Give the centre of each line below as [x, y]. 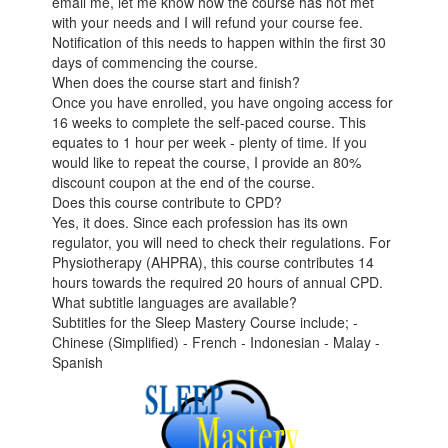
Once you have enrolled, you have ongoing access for [223, 102]
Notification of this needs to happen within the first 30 [219, 42]
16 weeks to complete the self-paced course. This [209, 122]
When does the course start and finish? [176, 82]
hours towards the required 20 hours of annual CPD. [218, 282]
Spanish [78, 362]
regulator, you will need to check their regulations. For [222, 242]
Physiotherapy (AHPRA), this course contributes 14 [213, 262]
